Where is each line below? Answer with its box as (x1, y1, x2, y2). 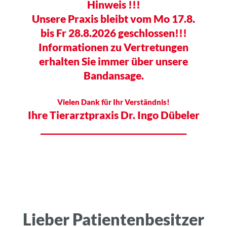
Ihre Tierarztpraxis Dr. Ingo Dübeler (27, 108, 200, 121)
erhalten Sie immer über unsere (39, 54, 188, 67)
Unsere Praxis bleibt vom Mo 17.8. (32, 12, 195, 25)
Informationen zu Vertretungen (39, 40, 188, 53)
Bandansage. (83, 68, 144, 82)
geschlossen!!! (118, 26, 187, 39)
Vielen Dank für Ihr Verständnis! (57, 97, 170, 106)
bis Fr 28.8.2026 (40, 26, 118, 39)
